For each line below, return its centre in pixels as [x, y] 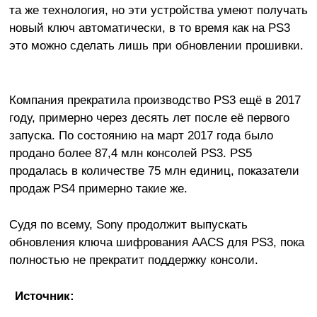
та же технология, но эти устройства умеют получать [158, 10]
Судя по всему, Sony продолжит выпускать [128, 225]
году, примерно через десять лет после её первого [149, 118]
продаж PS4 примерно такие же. [98, 189]
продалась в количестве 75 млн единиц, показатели [154, 171]
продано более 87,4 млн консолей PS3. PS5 [130, 153]
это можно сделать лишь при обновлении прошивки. [156, 46]
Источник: [44, 296]
